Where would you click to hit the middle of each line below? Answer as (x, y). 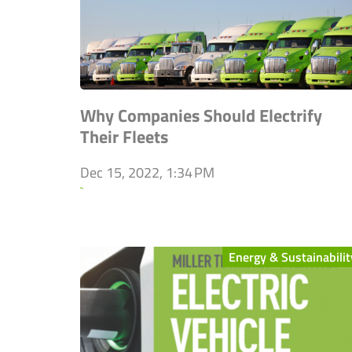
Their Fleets (124, 137)
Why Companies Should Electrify (201, 116)
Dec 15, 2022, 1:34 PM (147, 173)
